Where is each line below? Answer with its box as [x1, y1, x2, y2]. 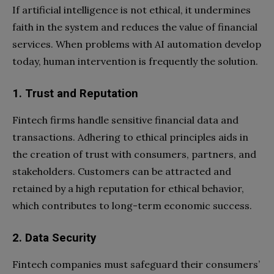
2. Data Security [12, 231, 96, 245]
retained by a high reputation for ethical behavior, [12, 182, 244, 195]
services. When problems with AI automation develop [12, 38, 261, 51]
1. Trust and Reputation [12, 87, 138, 101]
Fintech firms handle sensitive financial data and [12, 114, 239, 127]
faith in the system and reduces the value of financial [12, 21, 257, 34]
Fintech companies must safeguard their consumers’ [12, 258, 260, 271]
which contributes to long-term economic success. [12, 199, 252, 212]
